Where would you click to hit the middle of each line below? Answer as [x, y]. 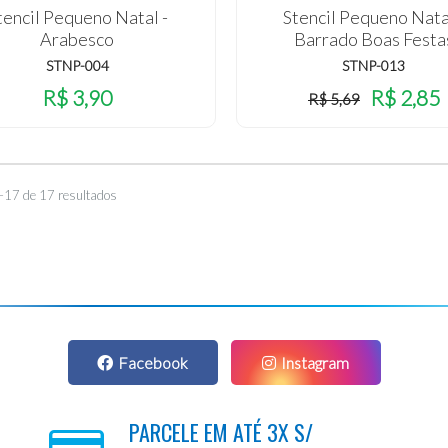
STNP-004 [77, 65]
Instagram [315, 362]
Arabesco [77, 38]
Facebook [153, 362]
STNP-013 [374, 65]
